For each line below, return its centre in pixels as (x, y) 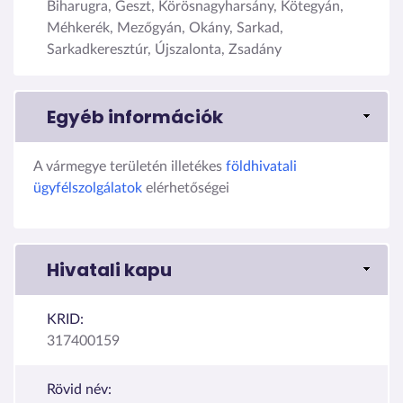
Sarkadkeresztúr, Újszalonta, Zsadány (164, 49)
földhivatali (261, 166)
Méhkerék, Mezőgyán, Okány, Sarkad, (165, 27)
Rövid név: (79, 389)
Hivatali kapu (109, 269)
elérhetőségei (186, 188)
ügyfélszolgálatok (88, 188)
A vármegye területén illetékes (130, 166)
